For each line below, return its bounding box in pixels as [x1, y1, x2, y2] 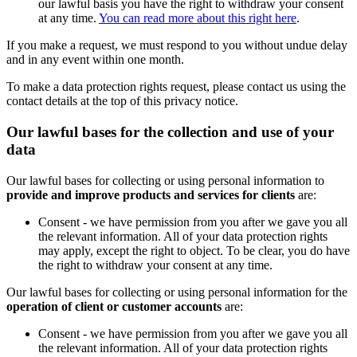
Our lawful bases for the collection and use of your [6, 123, 334, 140]
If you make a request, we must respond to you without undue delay [6, 38, 347, 53]
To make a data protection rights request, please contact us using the [6, 80, 346, 94]
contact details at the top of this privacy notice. [6, 94, 238, 108]
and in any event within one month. [6, 53, 184, 67]
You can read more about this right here [99, 11, 296, 25]
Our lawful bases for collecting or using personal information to [6, 173, 324, 187]
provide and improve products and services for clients [6, 187, 295, 202]
